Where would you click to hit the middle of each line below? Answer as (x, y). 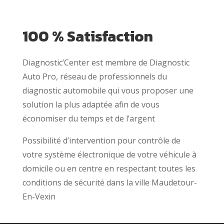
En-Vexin (39, 196)
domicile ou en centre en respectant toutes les (109, 168)
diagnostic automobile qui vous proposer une (108, 90)
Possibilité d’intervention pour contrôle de (101, 140)
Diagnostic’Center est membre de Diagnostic (106, 62)
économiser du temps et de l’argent (88, 118)
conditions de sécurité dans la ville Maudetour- (109, 182)
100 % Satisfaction (87, 36)
